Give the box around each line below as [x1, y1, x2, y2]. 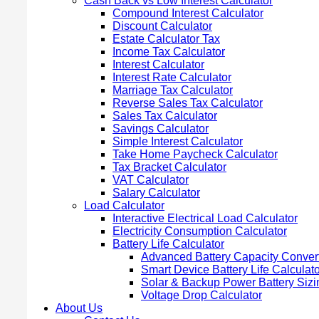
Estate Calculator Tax [113, 32, 220, 45]
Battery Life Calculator [113, 237, 224, 250]
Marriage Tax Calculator [113, 83, 233, 96]
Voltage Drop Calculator [141, 288, 262, 301]
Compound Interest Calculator [113, 6, 263, 19]
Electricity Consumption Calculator [113, 224, 287, 237]
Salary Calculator [113, 186, 200, 199]
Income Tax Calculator [113, 45, 225, 58]
